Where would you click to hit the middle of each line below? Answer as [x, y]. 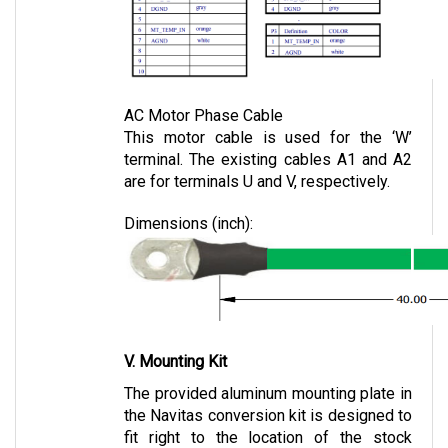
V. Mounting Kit [175, 341]
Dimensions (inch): [188, 203]
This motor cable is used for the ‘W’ [268, 117]
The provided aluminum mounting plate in [268, 373]
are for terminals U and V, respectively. [257, 161]
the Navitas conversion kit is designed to [268, 395]
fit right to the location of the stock [268, 417]
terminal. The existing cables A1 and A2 [268, 139]
